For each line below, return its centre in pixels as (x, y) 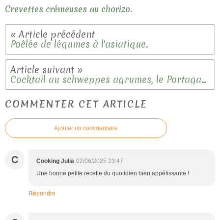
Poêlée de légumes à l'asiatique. (79, 44)
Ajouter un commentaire (86, 128)
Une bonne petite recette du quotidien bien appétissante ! (113, 173)
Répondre (42, 193)
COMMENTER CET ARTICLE (76, 104)
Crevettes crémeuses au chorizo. (69, 9)
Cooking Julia (55, 161)
